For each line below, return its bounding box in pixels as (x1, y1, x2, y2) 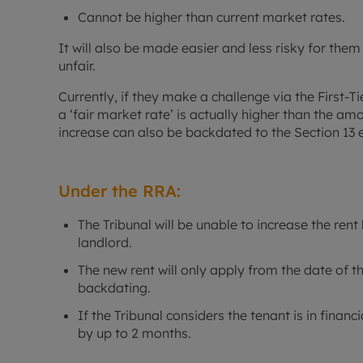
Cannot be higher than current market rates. (78, 9, 345, 26)
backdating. (78, 280, 151, 297)
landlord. (78, 234, 132, 251)
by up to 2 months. (78, 325, 191, 342)
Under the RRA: (58, 181, 181, 202)
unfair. (58, 58, 96, 75)
